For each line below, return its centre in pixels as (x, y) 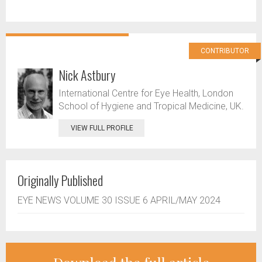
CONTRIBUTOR (225, 51)
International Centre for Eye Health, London (146, 94)
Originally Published (60, 180)
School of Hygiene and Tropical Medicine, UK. (151, 106)
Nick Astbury (87, 75)
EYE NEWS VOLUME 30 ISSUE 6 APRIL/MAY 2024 (119, 201)
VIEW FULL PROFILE (102, 128)
